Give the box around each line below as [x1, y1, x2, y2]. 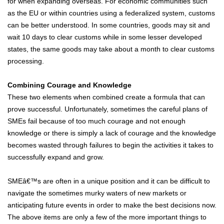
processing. [7, 57, 44, 65]
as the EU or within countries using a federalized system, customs [7, 9, 215, 17]
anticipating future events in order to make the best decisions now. [7, 201, 216, 209]
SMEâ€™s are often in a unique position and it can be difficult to [7, 177, 210, 185]
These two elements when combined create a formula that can [7, 93, 205, 101]
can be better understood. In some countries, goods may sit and [7, 21, 210, 29]
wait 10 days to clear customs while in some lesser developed [7, 33, 202, 41]
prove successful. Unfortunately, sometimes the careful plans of [7, 105, 207, 113]
